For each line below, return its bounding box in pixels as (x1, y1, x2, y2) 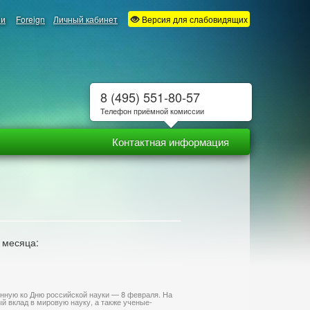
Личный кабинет (53, 13, 118, 25)
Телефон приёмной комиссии (100, 105, 204, 116)
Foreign (16, 13, 45, 25)
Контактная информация (112, 134, 229, 149)
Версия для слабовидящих (140, 13, 248, 25)
